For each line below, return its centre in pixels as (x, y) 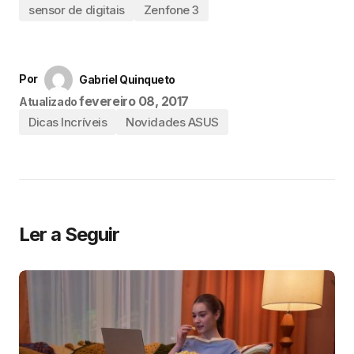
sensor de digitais (77, 9)
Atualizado (48, 102)
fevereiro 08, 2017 (134, 101)
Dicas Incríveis (68, 122)
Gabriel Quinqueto (127, 79)
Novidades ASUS (172, 122)
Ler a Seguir (70, 234)
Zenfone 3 (171, 9)
